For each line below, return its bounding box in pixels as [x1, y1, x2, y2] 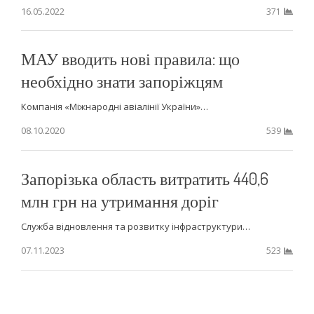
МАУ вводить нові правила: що [20, 48, 240, 70]
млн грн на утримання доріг [20, 190, 219, 212]
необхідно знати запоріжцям [20, 70, 223, 93]
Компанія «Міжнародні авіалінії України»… [20, 100, 208, 114]
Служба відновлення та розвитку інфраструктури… [20, 220, 250, 233]
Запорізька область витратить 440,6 [20, 168, 268, 190]
